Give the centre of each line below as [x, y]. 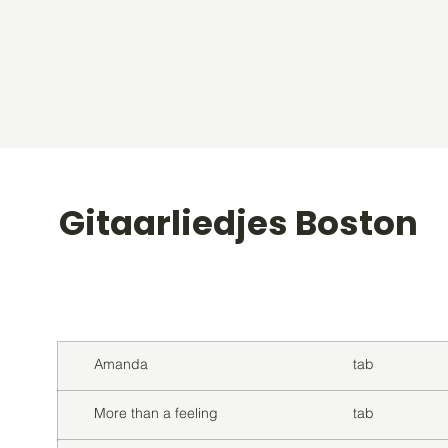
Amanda [121, 364]
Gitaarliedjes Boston [238, 223]
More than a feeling [156, 413]
